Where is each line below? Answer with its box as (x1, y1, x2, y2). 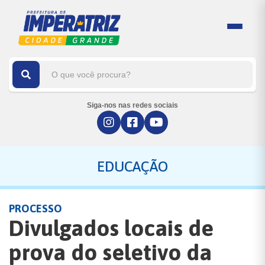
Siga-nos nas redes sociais (87, 101, 178, 109)
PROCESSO (9, 202, 62, 215)
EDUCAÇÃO (97, 159, 168, 174)
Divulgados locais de (9, 215, 214, 241)
